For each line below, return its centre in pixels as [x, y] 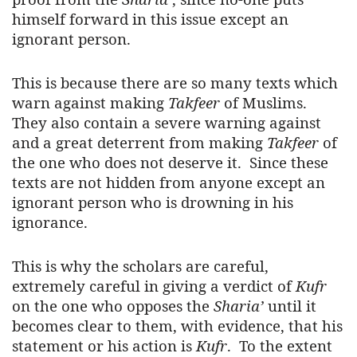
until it [290, 306]
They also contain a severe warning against [167, 123]
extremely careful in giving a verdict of [154, 286]
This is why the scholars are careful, [140, 266]
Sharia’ [239, 306]
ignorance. [50, 222]
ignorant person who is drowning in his [153, 202]
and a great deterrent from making [139, 143]
